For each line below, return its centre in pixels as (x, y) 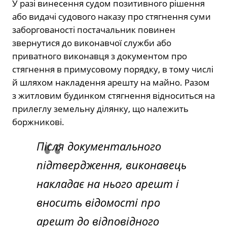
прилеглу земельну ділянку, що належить (100, 108)
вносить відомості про (98, 202)
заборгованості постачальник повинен (94, 29)
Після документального (99, 146)
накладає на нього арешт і (108, 183)
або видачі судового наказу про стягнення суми (111, 16)
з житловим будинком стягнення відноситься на (113, 95)
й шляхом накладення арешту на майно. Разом (111, 82)
